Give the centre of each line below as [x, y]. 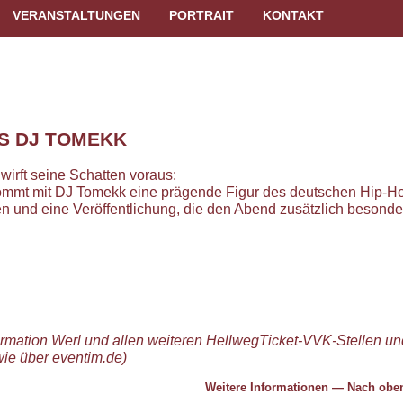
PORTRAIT [202, 15]
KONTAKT [294, 15]
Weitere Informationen [267, 387]
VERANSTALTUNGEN [77, 15]
